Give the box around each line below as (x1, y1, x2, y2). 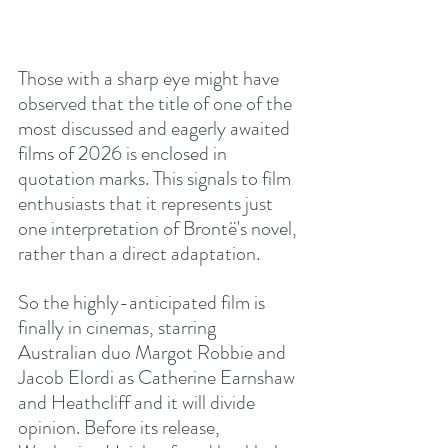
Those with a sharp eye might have (18, 64, 283, 93)
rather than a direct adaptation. (18, 239, 260, 268)
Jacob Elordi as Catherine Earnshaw (18, 363, 299, 392)
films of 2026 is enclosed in (18, 139, 231, 168)
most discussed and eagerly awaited (18, 114, 294, 143)
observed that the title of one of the (18, 89, 296, 118)
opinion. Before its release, (18, 413, 224, 442)
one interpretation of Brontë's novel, (18, 214, 301, 243)
